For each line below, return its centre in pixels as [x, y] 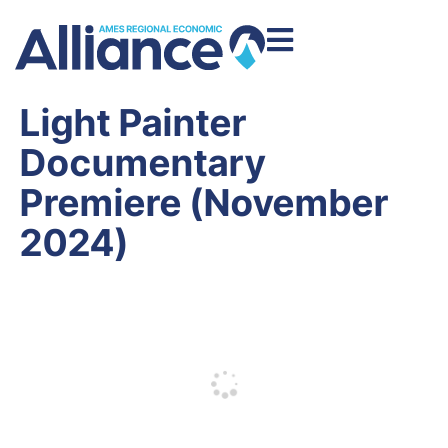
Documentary [143, 162]
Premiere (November [204, 202]
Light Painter [133, 122]
